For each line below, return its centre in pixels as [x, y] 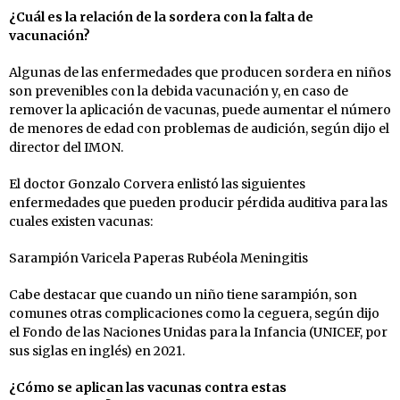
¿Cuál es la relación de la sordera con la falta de [161, 17]
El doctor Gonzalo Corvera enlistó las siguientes [157, 183]
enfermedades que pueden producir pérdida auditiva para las [198, 202]
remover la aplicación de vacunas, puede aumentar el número [200, 109]
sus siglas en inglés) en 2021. [97, 350]
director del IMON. [66, 147]
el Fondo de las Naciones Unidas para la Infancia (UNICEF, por [198, 332]
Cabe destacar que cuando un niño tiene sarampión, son [183, 294]
